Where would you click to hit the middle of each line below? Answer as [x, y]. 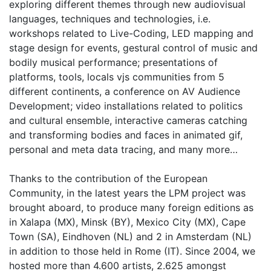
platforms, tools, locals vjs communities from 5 [117, 77]
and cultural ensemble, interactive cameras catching [128, 121]
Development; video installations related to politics [126, 106]
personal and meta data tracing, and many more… [123, 150]
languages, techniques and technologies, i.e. [110, 19]
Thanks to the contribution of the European [108, 179]
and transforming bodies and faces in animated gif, [126, 135]
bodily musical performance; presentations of [113, 63]
